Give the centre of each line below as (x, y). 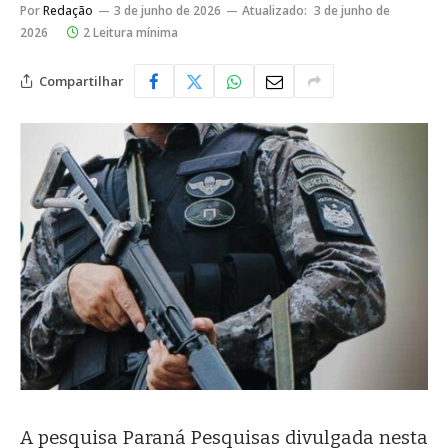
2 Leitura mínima (130, 32)
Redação (68, 10)
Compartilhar (81, 80)
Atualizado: (274, 10)
